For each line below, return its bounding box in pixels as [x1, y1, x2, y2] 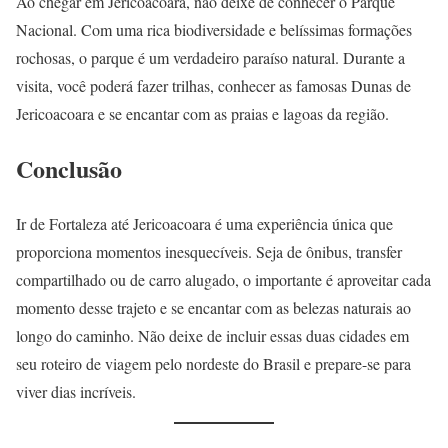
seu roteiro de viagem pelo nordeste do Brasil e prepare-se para [16, 352, 411, 374]
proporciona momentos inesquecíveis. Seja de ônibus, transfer [16, 240, 402, 262]
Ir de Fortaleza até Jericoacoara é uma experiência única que [16, 212, 393, 234]
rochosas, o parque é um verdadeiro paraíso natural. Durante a [16, 46, 405, 68]
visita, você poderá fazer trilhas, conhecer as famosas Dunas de [16, 74, 411, 96]
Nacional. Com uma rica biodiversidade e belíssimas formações [16, 18, 412, 40]
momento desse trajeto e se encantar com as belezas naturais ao [16, 296, 411, 318]
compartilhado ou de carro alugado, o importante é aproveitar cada [16, 268, 431, 290]
